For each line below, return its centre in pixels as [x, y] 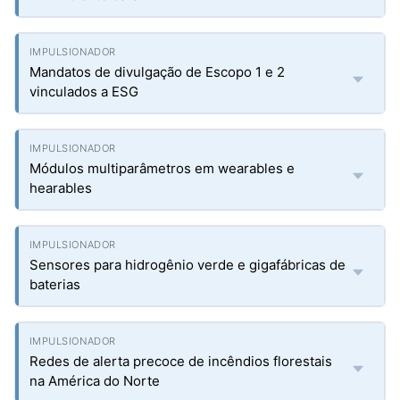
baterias [55, 284]
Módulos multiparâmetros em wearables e [162, 168]
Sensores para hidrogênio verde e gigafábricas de [187, 265]
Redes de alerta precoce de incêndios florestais [181, 361]
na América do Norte [95, 381]
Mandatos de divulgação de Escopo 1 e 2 [157, 72]
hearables [61, 188]
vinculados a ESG [84, 92]
